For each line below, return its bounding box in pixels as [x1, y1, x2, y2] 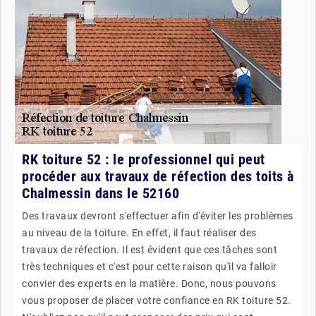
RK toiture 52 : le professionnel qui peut [22, 150, 265, 168]
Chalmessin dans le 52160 [22, 184, 179, 202]
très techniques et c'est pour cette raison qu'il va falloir [22, 260, 277, 272]
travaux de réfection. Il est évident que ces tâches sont [22, 243, 277, 255]
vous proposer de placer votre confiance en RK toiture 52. [22, 294, 291, 306]
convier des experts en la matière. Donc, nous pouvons [22, 277, 276, 289]
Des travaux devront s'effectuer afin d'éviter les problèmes [22, 209, 293, 221]
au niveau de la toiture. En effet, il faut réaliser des [22, 226, 257, 238]
